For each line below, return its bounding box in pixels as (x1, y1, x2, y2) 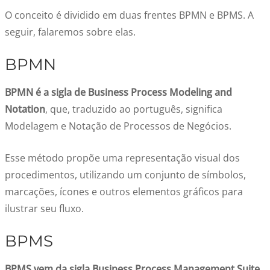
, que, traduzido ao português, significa (45, 102, 222, 116)
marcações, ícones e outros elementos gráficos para (5, 185, 243, 198)
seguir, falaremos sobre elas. (5, 25, 136, 39)
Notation (5, 102, 45, 116)
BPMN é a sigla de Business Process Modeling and (5, 86, 232, 99)
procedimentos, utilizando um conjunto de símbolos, (5, 168, 246, 181)
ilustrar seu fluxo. (5, 202, 84, 215)
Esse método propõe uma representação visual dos (5, 151, 240, 165)
